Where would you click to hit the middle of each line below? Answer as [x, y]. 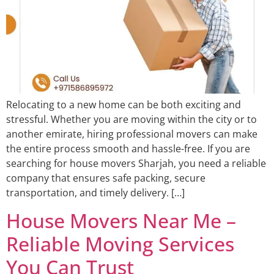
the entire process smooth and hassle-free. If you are [128, 149]
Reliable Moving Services [120, 243]
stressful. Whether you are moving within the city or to [131, 120]
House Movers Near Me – [121, 220]
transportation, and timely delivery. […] [95, 193]
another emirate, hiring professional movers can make [132, 134]
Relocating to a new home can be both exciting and [124, 105]
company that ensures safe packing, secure [106, 178]
